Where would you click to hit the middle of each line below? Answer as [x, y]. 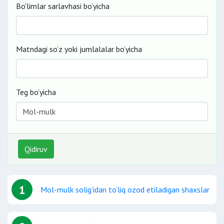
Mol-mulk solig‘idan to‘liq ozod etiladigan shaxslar [125, 189]
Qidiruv [36, 149]
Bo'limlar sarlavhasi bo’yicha [63, 6]
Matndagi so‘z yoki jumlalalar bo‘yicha [79, 49]
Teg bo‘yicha [36, 92]
